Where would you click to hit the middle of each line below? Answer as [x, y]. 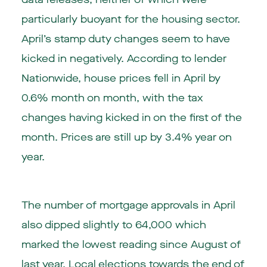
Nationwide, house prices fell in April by [121, 78]
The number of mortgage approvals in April [128, 205]
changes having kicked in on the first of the [131, 117]
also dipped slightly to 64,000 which [114, 225]
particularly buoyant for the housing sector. [131, 19]
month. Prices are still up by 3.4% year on [126, 137]
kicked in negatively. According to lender [124, 58]
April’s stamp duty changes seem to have [125, 39]
